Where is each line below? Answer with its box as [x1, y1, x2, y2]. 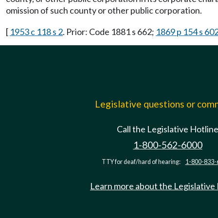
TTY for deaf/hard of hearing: [101, 158, 182, 165]
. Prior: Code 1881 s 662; [63, 26, 156, 37]
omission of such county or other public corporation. [6, 5, 202, 16]
